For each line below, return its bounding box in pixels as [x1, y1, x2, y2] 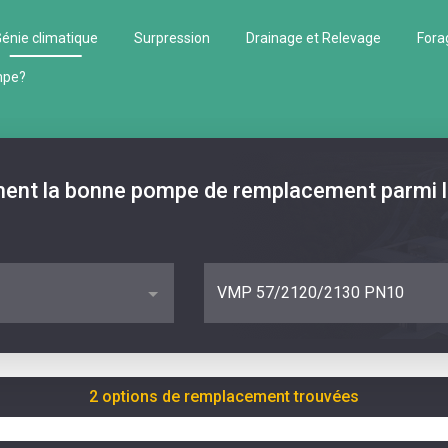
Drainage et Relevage [246, 30, 381, 46]
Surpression [134, 30, 210, 46]
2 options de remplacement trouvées [89, 387, 359, 406]
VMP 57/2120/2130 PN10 [217, 283, 404, 302]
